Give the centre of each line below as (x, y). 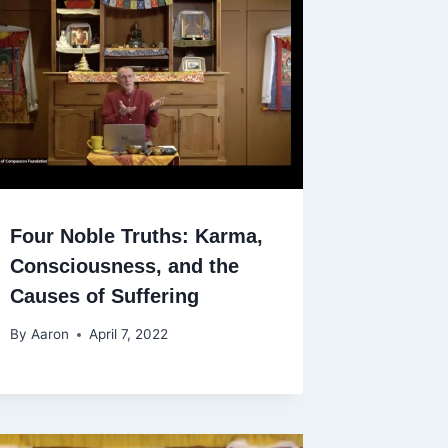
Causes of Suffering (105, 295)
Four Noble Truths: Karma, (137, 235)
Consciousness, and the (125, 265)
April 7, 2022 (128, 334)
